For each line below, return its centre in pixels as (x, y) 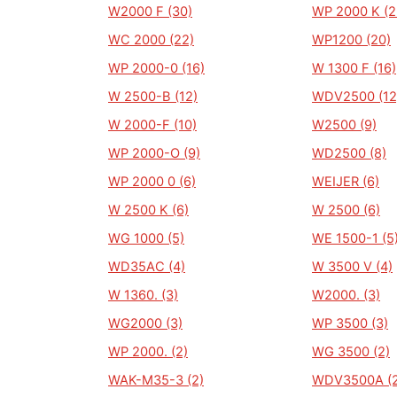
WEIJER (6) (346, 182)
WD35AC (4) (147, 267)
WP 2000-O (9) (154, 153)
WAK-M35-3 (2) (156, 380)
